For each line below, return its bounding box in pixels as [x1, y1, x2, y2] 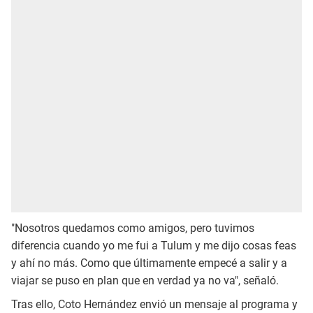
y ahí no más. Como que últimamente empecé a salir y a [11, 256, 287, 270]
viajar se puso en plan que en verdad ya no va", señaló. [11, 274, 279, 288]
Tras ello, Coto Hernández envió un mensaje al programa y [11, 298, 298, 312]
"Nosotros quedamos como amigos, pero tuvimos [11, 221, 254, 235]
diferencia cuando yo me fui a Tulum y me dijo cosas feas [11, 239, 296, 253]
